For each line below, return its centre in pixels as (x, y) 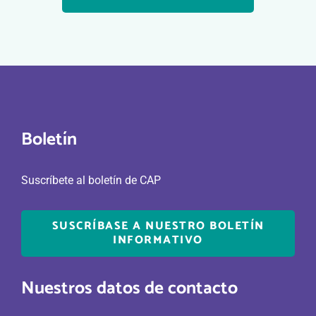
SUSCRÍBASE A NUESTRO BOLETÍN (158, 226)
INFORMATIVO (158, 240)
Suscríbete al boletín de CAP (91, 180)
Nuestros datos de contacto (129, 288)
